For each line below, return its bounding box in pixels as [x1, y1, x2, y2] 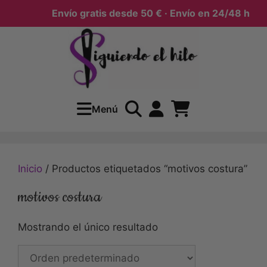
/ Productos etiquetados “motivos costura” [42, 162, 247, 175]
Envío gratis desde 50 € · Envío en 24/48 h [42, 7, 240, 19]
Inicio [18, 162, 42, 175]
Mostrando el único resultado [18, 221, 158, 233]
